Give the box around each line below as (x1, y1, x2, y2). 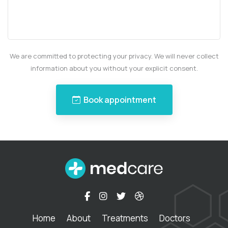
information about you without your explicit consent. (30, 64, 198, 73)
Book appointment (83, 94, 156, 106)
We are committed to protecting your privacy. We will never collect (9, 51, 219, 61)
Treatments (102, 212, 149, 224)
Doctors (159, 212, 191, 224)
